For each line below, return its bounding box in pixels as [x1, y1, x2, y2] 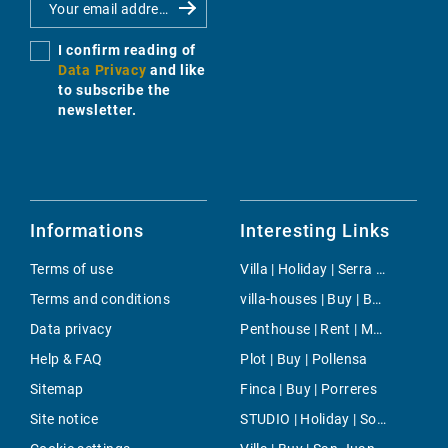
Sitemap [30, 381, 84, 398]
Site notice [30, 411, 98, 428]
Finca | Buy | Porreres [240, 381, 377, 398]
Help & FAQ [30, 351, 103, 368]
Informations [30, 220, 144, 242]
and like [150, 62, 206, 79]
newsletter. [58, 102, 137, 119]
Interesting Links [240, 220, 390, 242]
